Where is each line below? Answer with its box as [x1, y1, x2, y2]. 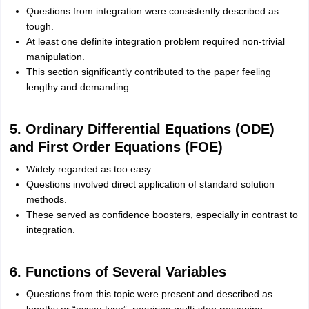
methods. [26, 194, 67, 205]
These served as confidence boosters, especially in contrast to [26, 209, 298, 220]
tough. [26, 21, 54, 32]
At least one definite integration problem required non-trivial [26, 36, 285, 47]
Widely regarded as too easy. [26, 163, 153, 175]
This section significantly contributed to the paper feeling [26, 66, 271, 77]
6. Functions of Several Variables [9, 264, 226, 279]
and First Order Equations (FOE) [9, 139, 223, 154]
